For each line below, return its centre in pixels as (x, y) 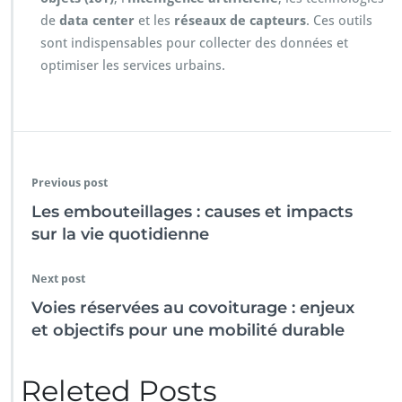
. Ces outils (339, 21)
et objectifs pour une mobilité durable (188, 331)
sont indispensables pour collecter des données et (194, 44)
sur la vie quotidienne (120, 235)
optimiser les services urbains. (133, 66)
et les (154, 21)
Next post (58, 279)
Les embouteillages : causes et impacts (192, 212)
